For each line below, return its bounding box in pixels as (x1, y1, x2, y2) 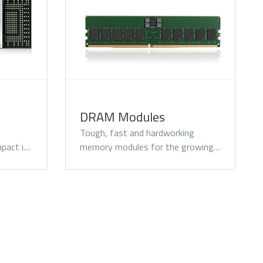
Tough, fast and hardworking (80, 126, 194, 140)
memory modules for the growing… (80, 140, 220, 154)
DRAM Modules (80, 107, 165, 127)
